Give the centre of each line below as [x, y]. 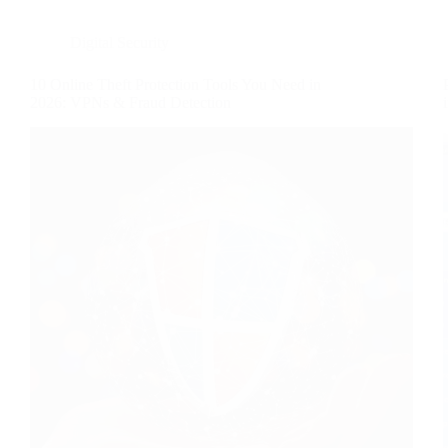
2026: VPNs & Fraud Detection [130, 102]
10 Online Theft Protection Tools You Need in [175, 84]
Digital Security [119, 42]
